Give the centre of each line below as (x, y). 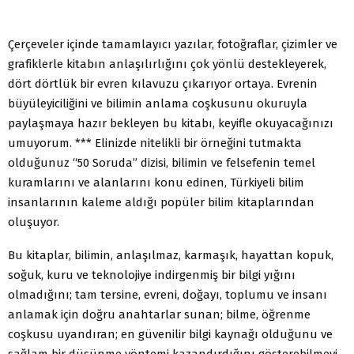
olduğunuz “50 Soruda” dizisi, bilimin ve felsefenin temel (162, 162)
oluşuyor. (34, 222)
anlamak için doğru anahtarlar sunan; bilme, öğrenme (159, 314)
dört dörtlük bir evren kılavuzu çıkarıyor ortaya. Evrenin (163, 83)
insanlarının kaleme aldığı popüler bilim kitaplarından (161, 202)
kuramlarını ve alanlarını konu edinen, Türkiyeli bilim (156, 182)
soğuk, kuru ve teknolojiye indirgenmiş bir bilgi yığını (152, 275)
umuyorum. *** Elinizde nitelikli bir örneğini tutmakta (155, 143)
